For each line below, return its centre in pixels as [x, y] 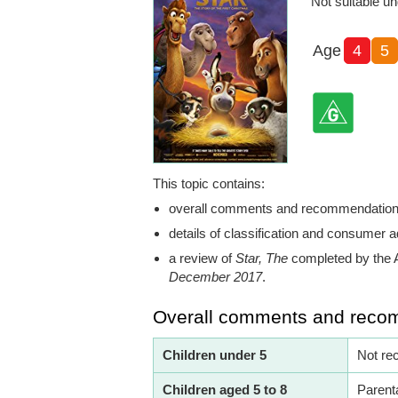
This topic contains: [209, 183]
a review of [202, 258]
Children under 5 [215, 354]
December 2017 [215, 276]
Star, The [262, 258]
